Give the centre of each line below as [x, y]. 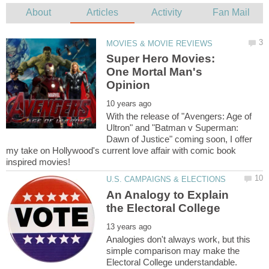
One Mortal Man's [155, 72]
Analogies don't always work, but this [179, 239]
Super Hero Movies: [161, 59]
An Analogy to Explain [168, 195]
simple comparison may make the [173, 250]
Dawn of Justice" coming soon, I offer [180, 139]
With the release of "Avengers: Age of [179, 116]
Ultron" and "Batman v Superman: [173, 128]
